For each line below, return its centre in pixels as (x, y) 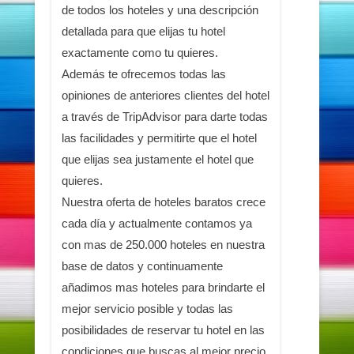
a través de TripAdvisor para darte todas (164, 116)
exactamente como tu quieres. (139, 52)
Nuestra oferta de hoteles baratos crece (163, 201)
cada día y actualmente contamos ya (156, 223)
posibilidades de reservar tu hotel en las (163, 330)
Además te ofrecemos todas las (143, 73)
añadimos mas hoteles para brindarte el (163, 287)
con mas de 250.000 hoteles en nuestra (163, 244)
